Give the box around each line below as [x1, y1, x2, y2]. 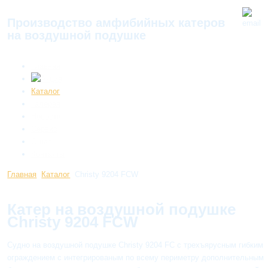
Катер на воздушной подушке [7, 200, 236, 219]
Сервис [31, 124, 58, 133]
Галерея [31, 99, 61, 108]
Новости [31, 111, 62, 121]
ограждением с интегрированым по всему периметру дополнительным [7, 253, 264, 263]
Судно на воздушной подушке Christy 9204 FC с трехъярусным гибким [7, 240, 264, 250]
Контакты [31, 149, 65, 159]
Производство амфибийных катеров [7, 16, 226, 30]
